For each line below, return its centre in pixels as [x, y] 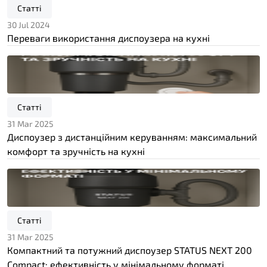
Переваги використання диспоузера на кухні [108, 38]
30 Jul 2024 [29, 24]
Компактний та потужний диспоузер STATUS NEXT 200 [130, 250]
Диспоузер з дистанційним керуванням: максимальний [132, 136]
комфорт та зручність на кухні [76, 151]
